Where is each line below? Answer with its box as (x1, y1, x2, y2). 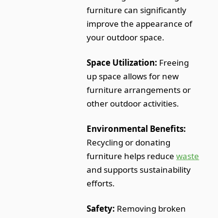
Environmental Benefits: (87, 123, 186, 134)
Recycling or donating (87, 136, 171, 148)
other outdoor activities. (87, 97, 180, 109)
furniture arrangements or (87, 84, 191, 95)
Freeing (157, 56, 189, 68)
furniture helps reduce (87, 150, 177, 162)
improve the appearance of (87, 18, 193, 29)
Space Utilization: (87, 56, 158, 68)
